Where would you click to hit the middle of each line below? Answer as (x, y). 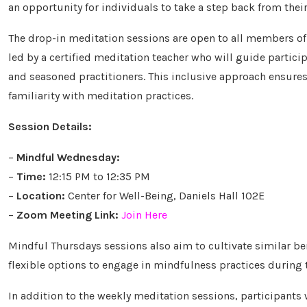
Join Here (144, 215)
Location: (41, 196)
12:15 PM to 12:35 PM (98, 176)
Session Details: (50, 126)
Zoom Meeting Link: (67, 215)
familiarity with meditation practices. (101, 96)
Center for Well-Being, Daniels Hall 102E (165, 196)
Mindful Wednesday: (68, 157)
